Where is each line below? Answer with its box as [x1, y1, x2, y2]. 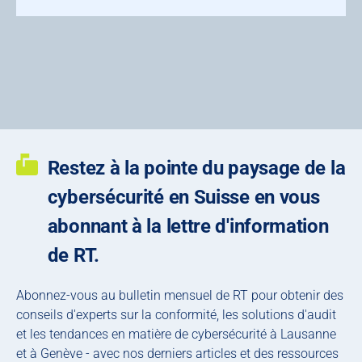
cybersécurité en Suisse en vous [47, 186, 320, 209]
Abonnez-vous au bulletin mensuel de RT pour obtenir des [16, 288, 343, 304]
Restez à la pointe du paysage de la [47, 157, 346, 180]
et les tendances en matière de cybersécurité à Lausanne [16, 326, 336, 343]
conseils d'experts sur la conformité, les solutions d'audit [16, 307, 336, 323]
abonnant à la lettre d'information [47, 215, 329, 238]
